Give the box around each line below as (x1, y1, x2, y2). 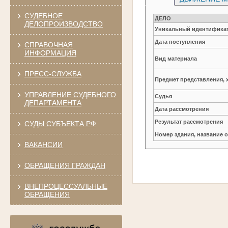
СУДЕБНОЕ (24, 11, 63, 20)
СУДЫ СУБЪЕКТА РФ (24, 119, 96, 128)
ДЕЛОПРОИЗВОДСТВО (24, 19, 103, 28)
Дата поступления (155, 38, 206, 45)
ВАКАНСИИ (24, 140, 63, 149)
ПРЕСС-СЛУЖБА (24, 69, 81, 78)
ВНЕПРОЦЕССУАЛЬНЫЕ (24, 182, 107, 190)
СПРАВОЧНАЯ (24, 40, 73, 49)
